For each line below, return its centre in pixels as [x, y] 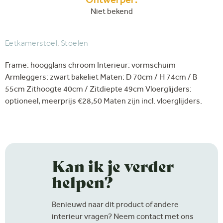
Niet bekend [111, 13]
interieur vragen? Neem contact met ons [123, 218]
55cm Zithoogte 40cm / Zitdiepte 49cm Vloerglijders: [98, 90]
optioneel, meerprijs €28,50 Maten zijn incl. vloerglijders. [104, 102]
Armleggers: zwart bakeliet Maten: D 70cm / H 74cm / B [101, 78]
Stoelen [75, 45]
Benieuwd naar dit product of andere [115, 206]
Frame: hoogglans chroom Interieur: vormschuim [90, 66]
